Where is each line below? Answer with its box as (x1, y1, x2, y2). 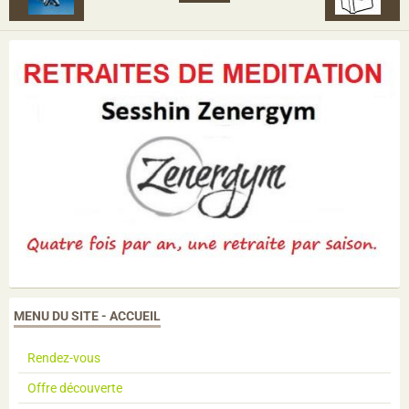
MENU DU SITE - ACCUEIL (14, 308, 161, 323)
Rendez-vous (27, 350, 100, 365)
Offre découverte (27, 380, 122, 395)
